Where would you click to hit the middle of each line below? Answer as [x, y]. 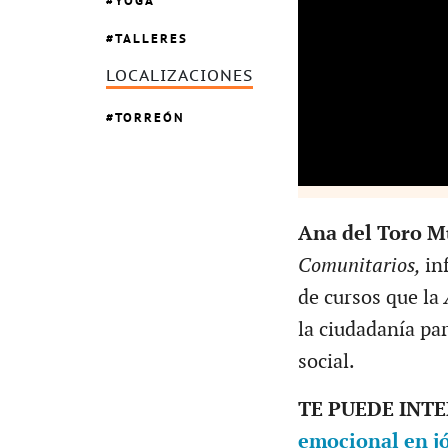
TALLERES [151, 39]
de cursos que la [368, 297]
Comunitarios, [361, 265]
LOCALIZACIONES [179, 76]
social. [326, 361]
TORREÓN [150, 117]
